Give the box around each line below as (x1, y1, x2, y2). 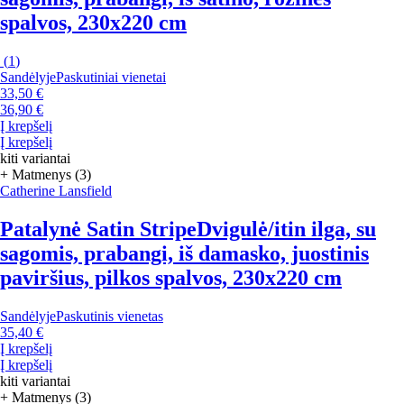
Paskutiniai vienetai (56, 69, 166, 85)
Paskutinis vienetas (56, 308, 163, 324)
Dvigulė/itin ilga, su (197, 216, 376, 241)
